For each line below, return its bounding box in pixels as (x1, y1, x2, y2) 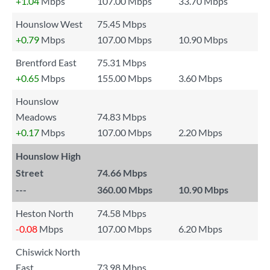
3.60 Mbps (178, 72, 222, 84)
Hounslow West (16, 18, 83, 30)
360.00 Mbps (97, 184, 152, 195)
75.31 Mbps (97, 57, 146, 68)
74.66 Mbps (97, 167, 147, 178)
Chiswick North (16, 246, 80, 257)
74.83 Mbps (97, 111, 146, 122)
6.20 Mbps (178, 223, 222, 234)
